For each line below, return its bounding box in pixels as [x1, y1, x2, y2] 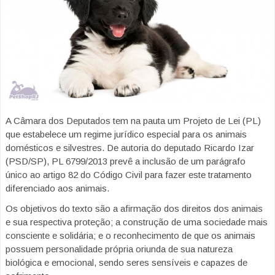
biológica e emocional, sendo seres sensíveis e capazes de [6, 257, 247, 268]
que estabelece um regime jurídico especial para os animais [6, 129, 247, 140]
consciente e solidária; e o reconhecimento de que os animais [6, 230, 255, 241]
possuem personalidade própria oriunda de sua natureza [6, 244, 233, 255]
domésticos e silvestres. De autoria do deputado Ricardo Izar [6, 142, 254, 153]
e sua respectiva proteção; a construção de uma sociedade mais [6, 217, 268, 228]
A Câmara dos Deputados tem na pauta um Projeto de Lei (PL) [6, 115, 261, 126]
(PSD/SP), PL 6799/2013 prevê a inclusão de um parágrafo [6, 156, 246, 167]
